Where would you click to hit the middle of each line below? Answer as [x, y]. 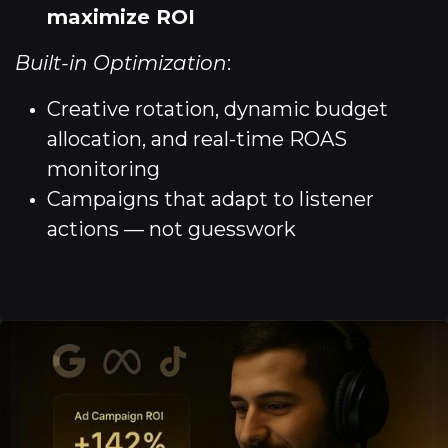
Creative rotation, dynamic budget [217, 109]
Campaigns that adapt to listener [210, 199]
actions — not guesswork [171, 229]
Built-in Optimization [121, 63]
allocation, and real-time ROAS [197, 139]
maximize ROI [121, 17]
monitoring [103, 169]
